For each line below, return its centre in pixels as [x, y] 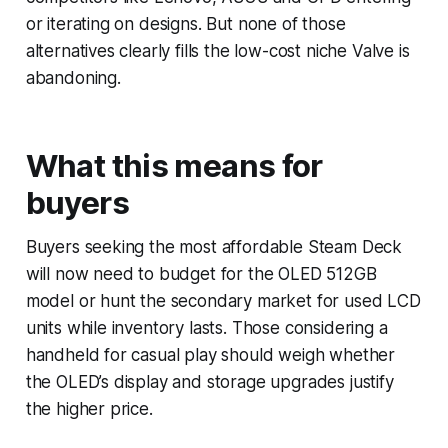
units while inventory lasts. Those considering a [206, 327]
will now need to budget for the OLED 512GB [201, 273]
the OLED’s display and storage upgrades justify [209, 381]
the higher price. [89, 408]
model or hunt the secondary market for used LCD [223, 300]
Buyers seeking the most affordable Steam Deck [214, 246]
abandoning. [73, 77]
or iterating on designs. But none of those [185, 23]
